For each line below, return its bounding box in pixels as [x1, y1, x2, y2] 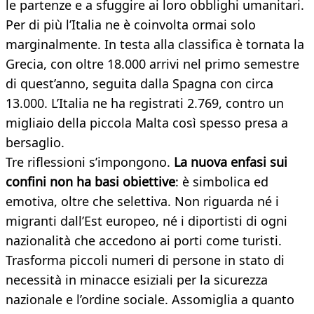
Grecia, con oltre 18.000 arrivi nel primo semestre [6, 55, 299, 73]
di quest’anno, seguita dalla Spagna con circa [6, 75, 273, 93]
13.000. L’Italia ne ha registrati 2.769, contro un [6, 95, 284, 112]
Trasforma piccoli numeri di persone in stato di [6, 252, 285, 269]
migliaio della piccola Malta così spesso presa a [6, 114, 288, 132]
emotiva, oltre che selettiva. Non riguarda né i [6, 193, 279, 210]
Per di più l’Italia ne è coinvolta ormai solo [6, 16, 256, 34]
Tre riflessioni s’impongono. [6, 153, 174, 171]
